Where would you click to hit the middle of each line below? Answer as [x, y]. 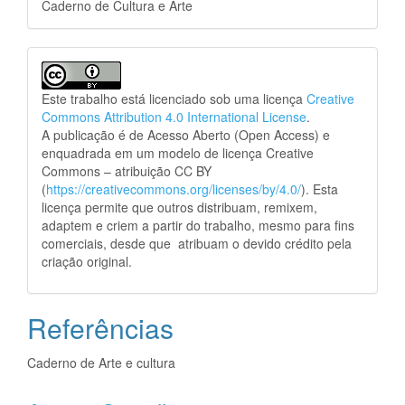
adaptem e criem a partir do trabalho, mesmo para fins [198, 225]
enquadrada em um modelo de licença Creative [178, 152]
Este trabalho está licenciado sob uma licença [174, 98]
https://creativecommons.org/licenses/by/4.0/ [174, 188]
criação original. [89, 261]
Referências [100, 327]
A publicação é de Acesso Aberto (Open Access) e [186, 134]
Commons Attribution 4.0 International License [174, 116]
